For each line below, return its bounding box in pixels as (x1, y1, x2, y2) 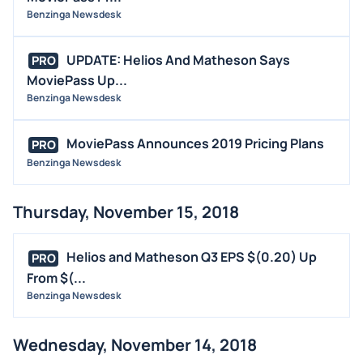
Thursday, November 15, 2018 (13, 201, 239, 224)
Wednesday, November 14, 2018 (13, 333, 257, 356)
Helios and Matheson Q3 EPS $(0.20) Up (66, 248, 317, 267)
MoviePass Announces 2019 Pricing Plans (66, 135, 324, 153)
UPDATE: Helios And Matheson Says (66, 50, 290, 69)
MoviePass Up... (27, 71, 127, 90)
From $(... (27, 268, 86, 287)
